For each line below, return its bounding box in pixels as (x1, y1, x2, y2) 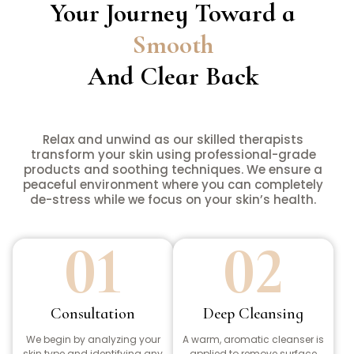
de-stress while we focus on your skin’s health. (30, 191, 316, 209)
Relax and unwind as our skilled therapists (43, 131, 303, 149)
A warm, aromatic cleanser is (183, 333, 324, 347)
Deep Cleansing (203, 304, 303, 324)
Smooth (133, 29, 213, 61)
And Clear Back (88, 61, 258, 92)
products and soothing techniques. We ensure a (24, 161, 322, 179)
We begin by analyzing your (25, 333, 160, 347)
